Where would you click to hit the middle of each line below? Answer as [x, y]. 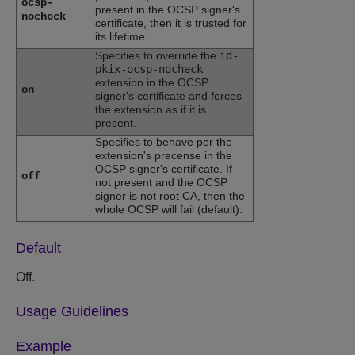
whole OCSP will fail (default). [169, 210]
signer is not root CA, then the [170, 196]
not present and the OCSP [161, 183]
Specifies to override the [157, 56]
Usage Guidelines [72, 312]
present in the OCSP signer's [168, 10]
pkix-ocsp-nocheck [149, 69]
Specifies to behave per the [164, 142]
